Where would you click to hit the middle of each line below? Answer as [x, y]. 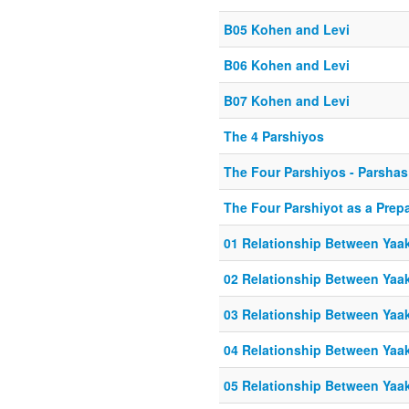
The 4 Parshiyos [274, 136]
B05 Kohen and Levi [287, 29]
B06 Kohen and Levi [287, 65]
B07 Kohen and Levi [287, 100]
